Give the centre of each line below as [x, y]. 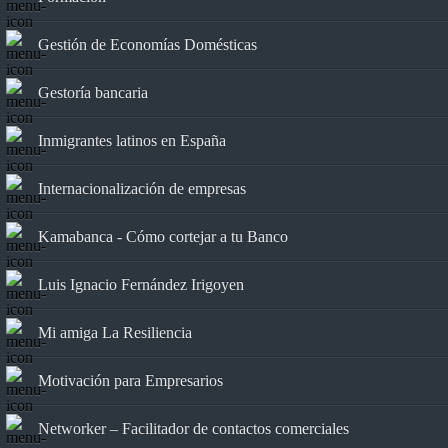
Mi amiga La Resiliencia [115, 332]
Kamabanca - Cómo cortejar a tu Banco [163, 236]
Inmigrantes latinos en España [132, 140]
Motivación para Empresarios [130, 380]
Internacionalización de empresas [142, 188]
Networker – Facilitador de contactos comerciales [193, 428]
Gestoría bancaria [93, 92]
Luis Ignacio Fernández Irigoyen [141, 284]
